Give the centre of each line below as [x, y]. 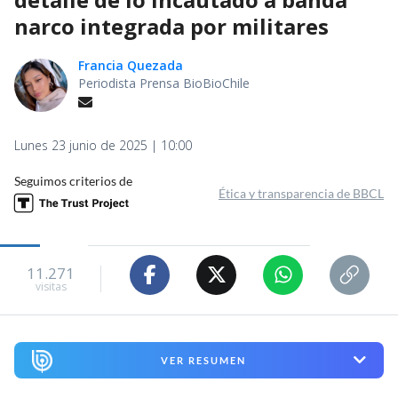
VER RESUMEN [203, 360]
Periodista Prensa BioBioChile [164, 83]
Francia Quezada [131, 65]
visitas [51, 287]
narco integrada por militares [171, 26]
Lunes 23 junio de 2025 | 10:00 [103, 145]
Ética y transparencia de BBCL [301, 193]
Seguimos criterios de [73, 180]
